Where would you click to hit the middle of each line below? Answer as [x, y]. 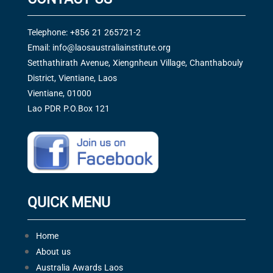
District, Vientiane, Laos [72, 77]
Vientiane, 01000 [59, 93]
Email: [40, 47]
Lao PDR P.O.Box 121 [68, 108]
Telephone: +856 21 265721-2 [84, 32]
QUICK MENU [69, 203]
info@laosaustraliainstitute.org [111, 47]
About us [53, 252]
